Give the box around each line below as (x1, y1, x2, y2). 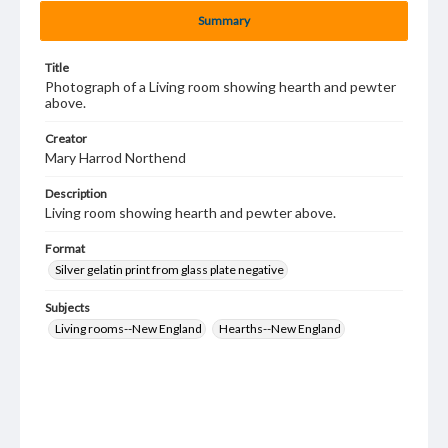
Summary (198, 13, 250, 28)
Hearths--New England (219, 321, 341, 336)
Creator (45, 131, 87, 146)
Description (45, 186, 107, 201)
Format (45, 241, 85, 256)
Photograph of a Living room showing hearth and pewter (45, 78, 396, 95)
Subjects (45, 300, 90, 315)
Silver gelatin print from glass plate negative (55, 262, 284, 277)
